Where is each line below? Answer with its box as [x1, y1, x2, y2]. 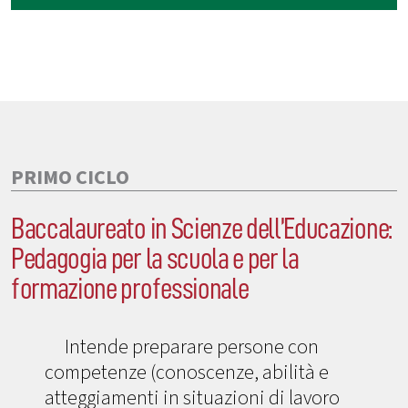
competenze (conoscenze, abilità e [45, 357, 330, 387]
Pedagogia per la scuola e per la [11, 243, 299, 274]
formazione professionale [11, 273, 249, 304]
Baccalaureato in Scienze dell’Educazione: [11, 213, 392, 244]
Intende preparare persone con [65, 331, 320, 362]
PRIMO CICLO [11, 162, 129, 192]
